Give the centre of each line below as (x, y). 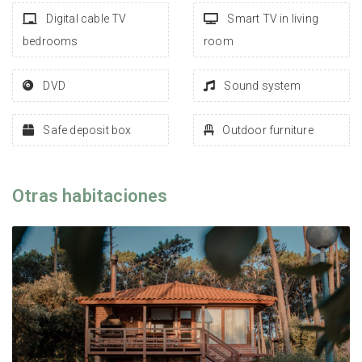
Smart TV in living (272, 19)
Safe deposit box (86, 130)
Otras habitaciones (90, 196)
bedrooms (51, 42)
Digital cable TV (85, 19)
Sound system (261, 86)
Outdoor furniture (267, 130)
